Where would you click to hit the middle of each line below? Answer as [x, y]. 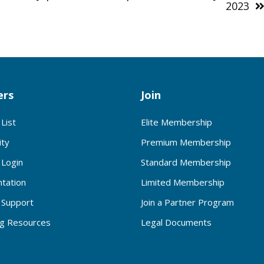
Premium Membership [186, 142]
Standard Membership [186, 162]
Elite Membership [176, 122]
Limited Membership [183, 182]
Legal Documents [176, 222]
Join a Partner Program [187, 202]
